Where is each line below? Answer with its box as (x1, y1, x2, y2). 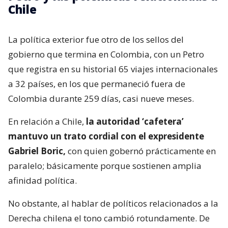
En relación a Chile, (8, 116, 86, 128)
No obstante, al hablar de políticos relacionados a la (8, 197, 218, 210)
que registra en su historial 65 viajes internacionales (8, 63, 218, 75)
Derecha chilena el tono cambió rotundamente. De (8, 212, 210, 224)
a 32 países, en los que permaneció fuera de (8, 78, 185, 90)
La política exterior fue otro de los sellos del (8, 34, 184, 46)
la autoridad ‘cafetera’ (86, 116, 184, 128)
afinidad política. (8, 175, 77, 187)
